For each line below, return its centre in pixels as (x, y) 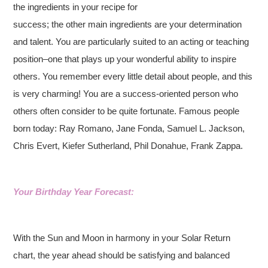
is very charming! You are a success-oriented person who (126, 94)
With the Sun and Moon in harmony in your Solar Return (122, 238)
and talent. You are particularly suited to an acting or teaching (131, 42)
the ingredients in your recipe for (76, 7)
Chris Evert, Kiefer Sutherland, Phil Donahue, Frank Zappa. (128, 146)
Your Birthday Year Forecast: (74, 192)
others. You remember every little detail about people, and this (133, 76)
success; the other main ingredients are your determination (128, 24)
